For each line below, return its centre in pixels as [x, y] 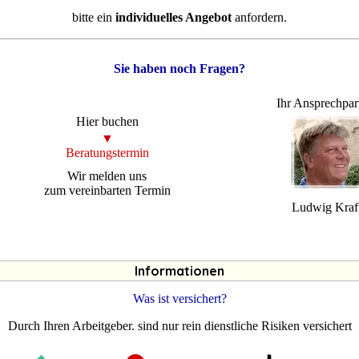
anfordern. [259, 17]
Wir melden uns [107, 175]
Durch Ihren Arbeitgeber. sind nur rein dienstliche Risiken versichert [179, 325]
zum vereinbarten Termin [107, 190]
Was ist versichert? [179, 298]
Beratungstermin [107, 153]
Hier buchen [107, 122]
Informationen [179, 270]
